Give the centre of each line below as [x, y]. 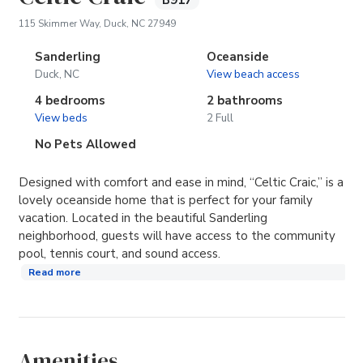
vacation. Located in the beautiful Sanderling [143, 218]
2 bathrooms [245, 101]
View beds [61, 118]
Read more [54, 272]
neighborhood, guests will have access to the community [177, 235]
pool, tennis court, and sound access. [119, 253]
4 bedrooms [70, 101]
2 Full [220, 118]
